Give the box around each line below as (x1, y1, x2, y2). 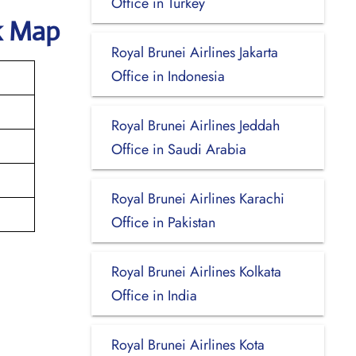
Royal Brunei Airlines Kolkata (110, 261, 281, 282)
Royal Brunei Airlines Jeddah (110, 114, 280, 136)
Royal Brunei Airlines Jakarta (110, 41, 278, 63)
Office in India (110, 284, 197, 306)
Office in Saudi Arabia (110, 138, 246, 160)
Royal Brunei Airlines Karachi (110, 188, 284, 209)
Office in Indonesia (110, 65, 225, 87)
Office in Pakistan (110, 211, 215, 233)
